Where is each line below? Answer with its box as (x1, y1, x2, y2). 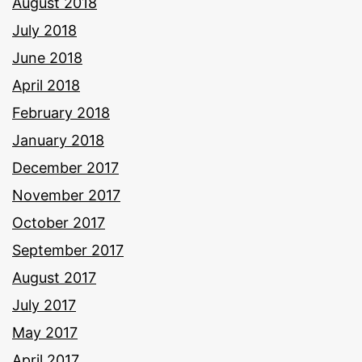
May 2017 (12, 323, 78, 341)
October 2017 (12, 213, 105, 231)
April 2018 (12, 76, 80, 94)
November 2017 (12, 186, 120, 204)
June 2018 (12, 48, 82, 66)
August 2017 (12, 268, 96, 286)
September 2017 (12, 241, 124, 259)
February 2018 (12, 103, 110, 121)
